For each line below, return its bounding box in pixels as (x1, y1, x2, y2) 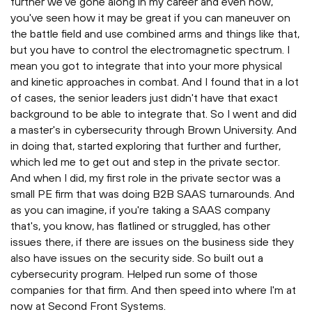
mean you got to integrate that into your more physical (10, 59, 282, 72)
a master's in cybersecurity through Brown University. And (10, 123, 297, 136)
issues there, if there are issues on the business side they (10, 235, 294, 249)
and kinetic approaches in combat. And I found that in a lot (10, 75, 299, 88)
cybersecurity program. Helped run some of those (10, 267, 258, 281)
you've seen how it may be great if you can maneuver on (10, 11, 290, 24)
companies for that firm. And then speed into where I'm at (10, 283, 296, 297)
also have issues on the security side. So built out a (10, 251, 263, 265)
